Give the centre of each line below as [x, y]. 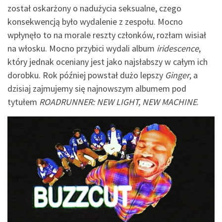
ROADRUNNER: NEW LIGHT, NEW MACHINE [118, 102]
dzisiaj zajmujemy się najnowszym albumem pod [97, 88]
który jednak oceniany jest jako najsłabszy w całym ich [108, 61]
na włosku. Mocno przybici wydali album [82, 48]
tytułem [23, 102]
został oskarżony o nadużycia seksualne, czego [94, 8]
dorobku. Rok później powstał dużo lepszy [86, 75]
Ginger [177, 75]
